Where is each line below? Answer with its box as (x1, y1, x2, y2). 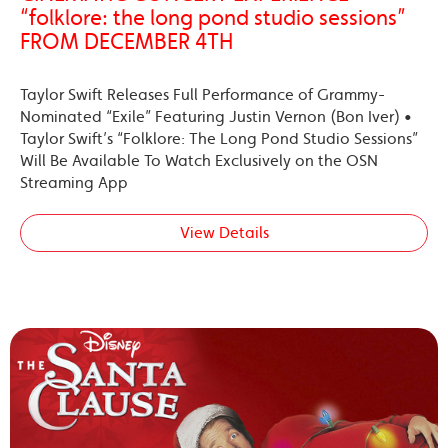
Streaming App (20, 172, 128, 192)
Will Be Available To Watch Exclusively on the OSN (20, 150, 378, 170)
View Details (179, 222, 269, 242)
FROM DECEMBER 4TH (20, 28, 233, 55)
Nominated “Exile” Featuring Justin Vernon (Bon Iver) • (20, 106, 412, 126)
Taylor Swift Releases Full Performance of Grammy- (20, 84, 385, 104)
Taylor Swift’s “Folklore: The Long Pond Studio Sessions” (20, 128, 418, 148)
